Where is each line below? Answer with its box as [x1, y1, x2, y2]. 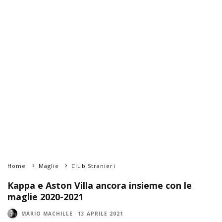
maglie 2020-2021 [7, 191, 83, 203]
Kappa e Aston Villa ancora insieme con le [7, 179, 192, 192]
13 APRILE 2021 [78, 210, 123, 217]
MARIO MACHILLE [21, 210, 73, 217]
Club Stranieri [71, 162, 115, 170]
